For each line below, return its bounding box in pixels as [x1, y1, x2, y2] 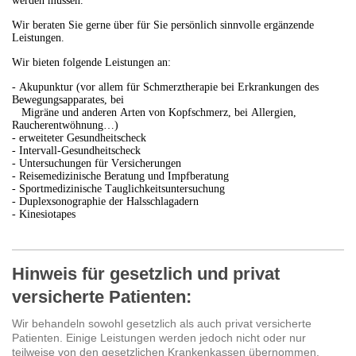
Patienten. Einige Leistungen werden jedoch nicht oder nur [12, 331, 306, 345]
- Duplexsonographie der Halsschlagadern [12, 195, 199, 208]
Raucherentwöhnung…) [12, 119, 118, 132]
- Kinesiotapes [12, 208, 75, 221]
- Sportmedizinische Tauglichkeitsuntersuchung [12, 183, 225, 195]
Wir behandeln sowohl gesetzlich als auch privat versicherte [12, 317, 311, 331]
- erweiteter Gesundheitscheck [12, 132, 149, 145]
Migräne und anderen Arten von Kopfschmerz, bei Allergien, [12, 106, 296, 119]
